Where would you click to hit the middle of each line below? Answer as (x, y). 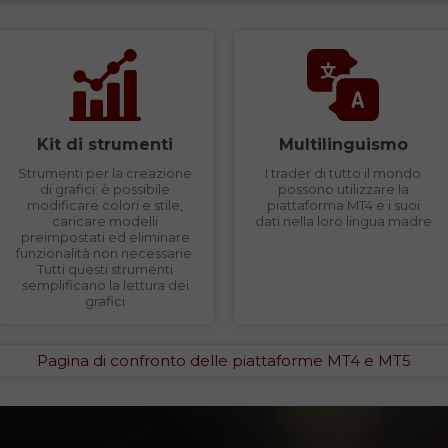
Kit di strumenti (105, 144)
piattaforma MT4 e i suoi (343, 205)
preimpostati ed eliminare (105, 237)
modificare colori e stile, (105, 205)
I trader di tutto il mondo (343, 173)
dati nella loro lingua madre (343, 221)
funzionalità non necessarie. (105, 253)
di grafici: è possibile (105, 189)
